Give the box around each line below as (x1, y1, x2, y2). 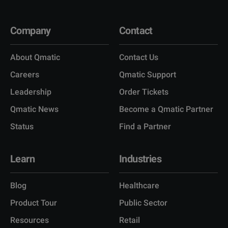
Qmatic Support (119, 69, 176, 79)
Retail (119, 215, 140, 225)
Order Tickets (119, 87, 168, 97)
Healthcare (119, 180, 159, 190)
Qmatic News (10, 104, 59, 114)
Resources (10, 215, 49, 225)
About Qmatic (10, 52, 60, 62)
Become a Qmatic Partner (119, 104, 213, 114)
